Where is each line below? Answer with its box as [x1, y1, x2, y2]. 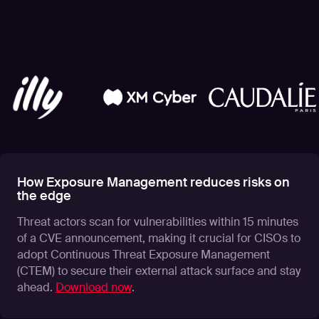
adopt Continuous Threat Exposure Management [16, 247, 270, 263]
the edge [16, 187, 71, 204]
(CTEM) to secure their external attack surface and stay [16, 263, 300, 279]
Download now [55, 280, 132, 296]
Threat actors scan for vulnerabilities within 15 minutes [16, 214, 298, 230]
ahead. [16, 280, 56, 296]
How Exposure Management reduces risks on [16, 174, 290, 191]
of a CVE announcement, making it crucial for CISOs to [16, 231, 300, 246]
